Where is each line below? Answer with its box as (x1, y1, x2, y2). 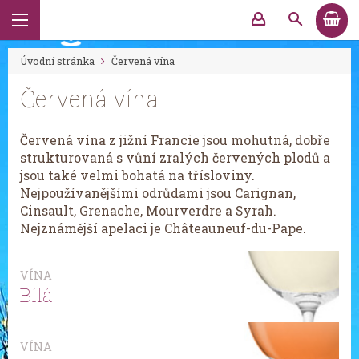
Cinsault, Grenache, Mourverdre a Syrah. (20, 202, 276, 219)
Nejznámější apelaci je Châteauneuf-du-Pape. (20, 220, 306, 236)
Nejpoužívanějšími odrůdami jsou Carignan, (20, 184, 296, 201)
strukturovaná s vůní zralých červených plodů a (20, 149, 330, 166)
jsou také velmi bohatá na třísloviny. (20, 167, 255, 184)
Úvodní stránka (20, 54, 95, 67)
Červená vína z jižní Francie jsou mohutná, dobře (20, 131, 330, 148)
